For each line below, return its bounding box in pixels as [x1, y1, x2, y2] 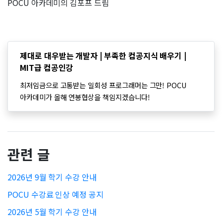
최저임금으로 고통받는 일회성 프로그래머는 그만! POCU [20, 79, 187, 90]
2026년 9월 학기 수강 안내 [7, 170, 97, 183]
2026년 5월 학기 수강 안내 [7, 205, 97, 218]
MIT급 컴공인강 [20, 61, 73, 73]
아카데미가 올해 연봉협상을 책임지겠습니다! [20, 91, 150, 102]
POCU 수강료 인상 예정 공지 [7, 188, 104, 200]
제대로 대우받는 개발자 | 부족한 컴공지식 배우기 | [20, 49, 187, 61]
